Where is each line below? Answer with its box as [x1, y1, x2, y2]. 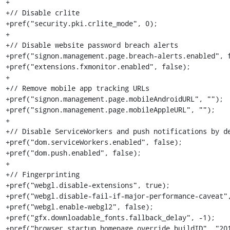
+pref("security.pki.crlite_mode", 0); [5, 18, 158, 28]
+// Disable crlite [5, 8, 80, 17]
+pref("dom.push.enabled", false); [5, 148, 141, 158]
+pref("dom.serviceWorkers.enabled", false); [5, 137, 182, 147]
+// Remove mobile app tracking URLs [5, 83, 149, 93]
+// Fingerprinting [5, 169, 80, 179]
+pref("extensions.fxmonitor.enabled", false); [5, 62, 190, 71]
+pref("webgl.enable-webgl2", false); [5, 202, 154, 212]
